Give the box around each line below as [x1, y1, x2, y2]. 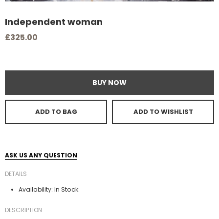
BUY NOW [92, 77, 127, 88]
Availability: [19, 185, 53, 194]
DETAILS [5, 169, 27, 178]
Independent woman [5, 15, 103, 28]
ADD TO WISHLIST [133, 107, 193, 117]
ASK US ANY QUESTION [5, 151, 77, 159]
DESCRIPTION [5, 205, 42, 214]
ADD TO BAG [35, 107, 77, 117]
